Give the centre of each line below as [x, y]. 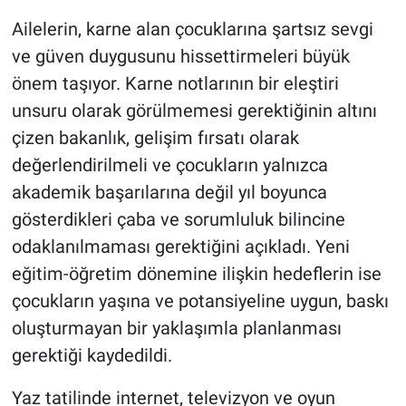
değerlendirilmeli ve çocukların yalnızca [169, 165]
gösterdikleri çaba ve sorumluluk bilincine [178, 220]
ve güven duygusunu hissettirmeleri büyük [180, 57]
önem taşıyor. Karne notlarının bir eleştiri [175, 84]
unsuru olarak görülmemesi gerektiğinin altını [194, 111]
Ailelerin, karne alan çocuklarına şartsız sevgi [192, 29]
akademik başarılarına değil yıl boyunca [169, 193]
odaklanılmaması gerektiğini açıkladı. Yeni [180, 247]
